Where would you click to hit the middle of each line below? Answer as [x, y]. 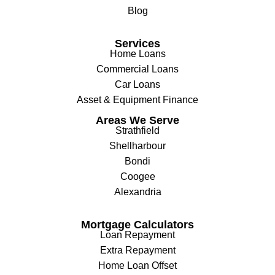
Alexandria [137, 192]
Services [137, 43]
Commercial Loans [137, 69]
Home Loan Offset [137, 265]
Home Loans [137, 53]
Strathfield [137, 130]
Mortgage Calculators [137, 224]
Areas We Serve [137, 120]
